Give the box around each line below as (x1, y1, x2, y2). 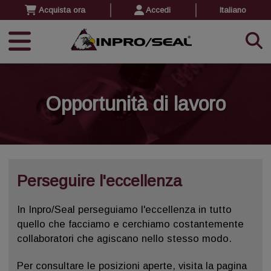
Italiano (220, 5, 247, 15)
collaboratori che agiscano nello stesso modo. (17, 232, 232, 244)
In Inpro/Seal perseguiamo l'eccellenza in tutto (17, 203, 232, 215)
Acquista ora (38, 5, 85, 15)
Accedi (146, 5, 171, 15)
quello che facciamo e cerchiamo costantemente (17, 218, 244, 230)
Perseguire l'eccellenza (17, 171, 181, 190)
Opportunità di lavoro (45, 93, 226, 116)
